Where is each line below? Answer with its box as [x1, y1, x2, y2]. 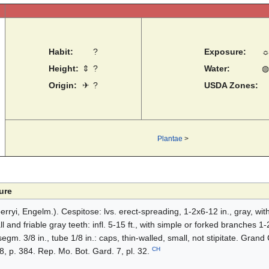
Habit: [49, 47, 73, 57]
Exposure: [204, 47, 246, 57]
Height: [49, 64, 79, 74]
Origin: [49, 80, 77, 91]
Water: [204, 64, 230, 74]
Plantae [157, 134, 183, 143]
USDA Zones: [204, 80, 258, 91]
